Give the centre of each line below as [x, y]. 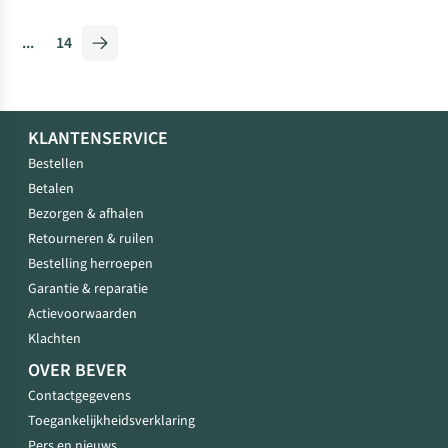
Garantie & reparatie [88, 288]
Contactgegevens [79, 395]
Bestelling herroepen [90, 263]
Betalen [51, 188]
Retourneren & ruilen [91, 238]
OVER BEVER [77, 370]
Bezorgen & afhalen [86, 213]
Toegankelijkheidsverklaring [111, 420]
